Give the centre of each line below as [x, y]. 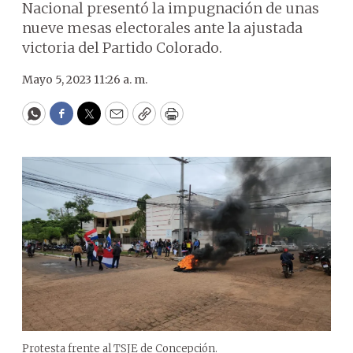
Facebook [93, 121]
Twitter [114, 121]
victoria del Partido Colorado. [122, 48]
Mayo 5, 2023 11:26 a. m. [85, 80]
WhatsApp [70, 121]
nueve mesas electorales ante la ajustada [162, 28]
